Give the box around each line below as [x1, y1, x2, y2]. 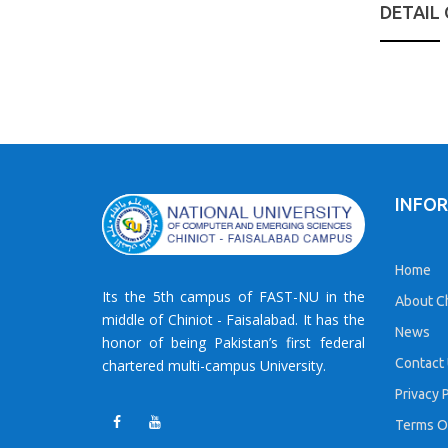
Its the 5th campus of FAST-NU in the [102, 287, 365, 307]
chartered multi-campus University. [102, 356, 326, 376]
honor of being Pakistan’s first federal [102, 333, 365, 353]
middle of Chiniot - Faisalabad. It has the [102, 310, 365, 330]
